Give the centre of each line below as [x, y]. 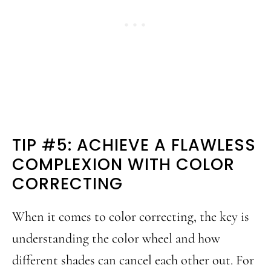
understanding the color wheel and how [116, 238]
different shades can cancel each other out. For [133, 260]
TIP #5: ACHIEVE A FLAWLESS [134, 145]
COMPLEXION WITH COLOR [123, 164]
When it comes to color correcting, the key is [131, 216]
